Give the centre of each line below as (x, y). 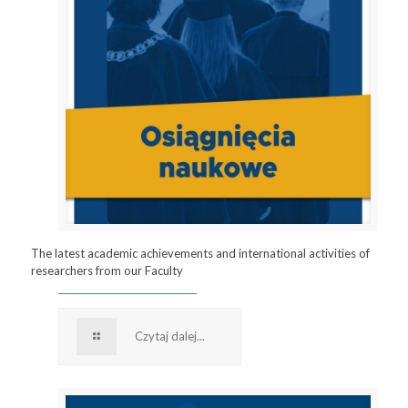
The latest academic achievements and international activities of (200, 253)
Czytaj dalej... (169, 336)
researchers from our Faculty (107, 270)
